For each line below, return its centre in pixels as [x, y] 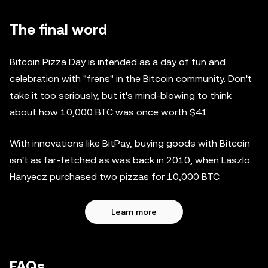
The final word [58, 30]
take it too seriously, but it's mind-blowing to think [121, 95]
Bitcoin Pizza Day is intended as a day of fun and [118, 62]
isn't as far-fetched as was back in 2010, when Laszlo [130, 160]
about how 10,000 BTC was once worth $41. [109, 112]
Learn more [134, 212]
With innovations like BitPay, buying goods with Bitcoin [130, 143]
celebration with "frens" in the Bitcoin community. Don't [131, 79]
